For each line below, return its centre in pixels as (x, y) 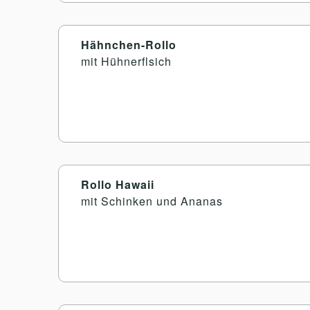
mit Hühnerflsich (126, 61)
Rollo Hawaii (118, 184)
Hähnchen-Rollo (129, 44)
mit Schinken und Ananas (152, 201)
